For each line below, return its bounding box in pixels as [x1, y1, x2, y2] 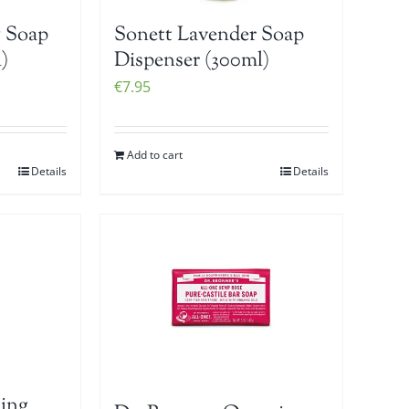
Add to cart [127, 146, 184, 163]
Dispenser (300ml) [114, 46, 270, 76]
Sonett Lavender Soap [114, 20, 305, 50]
